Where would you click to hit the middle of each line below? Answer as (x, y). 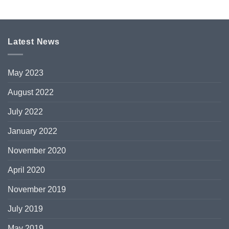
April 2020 (26, 170)
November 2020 (37, 150)
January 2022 (32, 131)
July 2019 (25, 209)
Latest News (34, 42)
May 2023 (26, 73)
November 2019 (37, 189)
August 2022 (31, 92)
